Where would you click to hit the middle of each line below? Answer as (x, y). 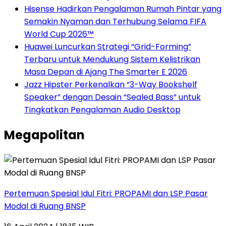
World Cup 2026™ (59, 34)
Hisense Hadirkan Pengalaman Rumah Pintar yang (123, 9)
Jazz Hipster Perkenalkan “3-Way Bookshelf (111, 85)
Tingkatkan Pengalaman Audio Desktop (102, 110)
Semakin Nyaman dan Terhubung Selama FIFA (115, 22)
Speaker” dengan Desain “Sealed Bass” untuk (112, 97)
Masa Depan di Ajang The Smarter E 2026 (106, 72)
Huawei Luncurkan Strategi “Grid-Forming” (108, 47)
